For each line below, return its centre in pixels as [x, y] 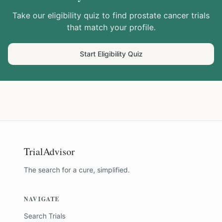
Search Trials [45, 216]
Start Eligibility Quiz [111, 54]
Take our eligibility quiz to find [71, 15]
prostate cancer [159, 15]
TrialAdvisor [49, 151]
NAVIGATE [42, 199]
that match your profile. [111, 27]
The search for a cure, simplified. [77, 170]
